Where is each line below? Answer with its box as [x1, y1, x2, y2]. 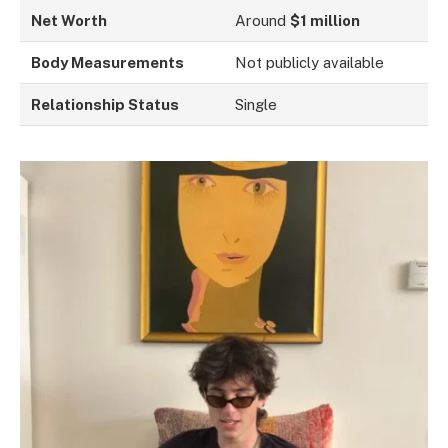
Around [235, 11, 291, 29]
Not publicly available [235, 53, 385, 71]
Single [235, 95, 278, 113]
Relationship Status [31, 95, 180, 113]
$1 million [290, 11, 361, 29]
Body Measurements [31, 53, 185, 71]
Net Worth [31, 11, 108, 29]
